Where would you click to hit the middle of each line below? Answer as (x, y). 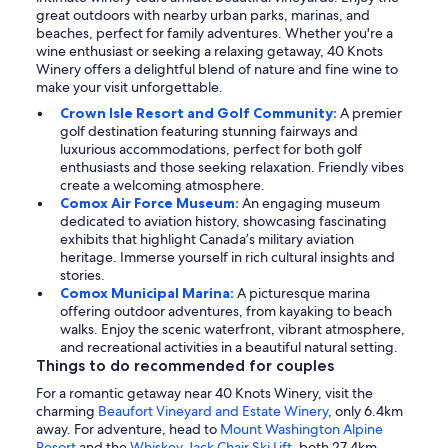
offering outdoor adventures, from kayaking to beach (226, 311)
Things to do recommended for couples (185, 366)
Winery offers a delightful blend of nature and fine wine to (217, 69)
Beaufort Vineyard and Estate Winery (213, 411)
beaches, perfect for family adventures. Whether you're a (214, 33)
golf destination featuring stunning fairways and (209, 131)
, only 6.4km (365, 411)
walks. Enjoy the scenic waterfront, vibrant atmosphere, (232, 329)
